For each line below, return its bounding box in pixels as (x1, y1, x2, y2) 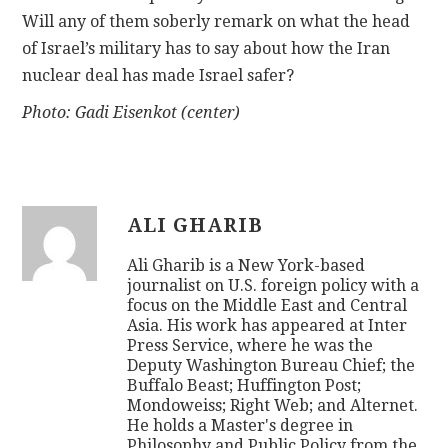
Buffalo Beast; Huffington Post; (127, 376, 362, 396)
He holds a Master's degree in (127, 416, 354, 436)
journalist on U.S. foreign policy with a (127, 276, 420, 296)
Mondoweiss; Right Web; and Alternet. (127, 396, 419, 416)
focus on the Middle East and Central (127, 296, 408, 316)
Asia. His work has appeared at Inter (127, 316, 408, 336)
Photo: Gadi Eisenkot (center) (22, 103, 241, 123)
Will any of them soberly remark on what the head (22, 12, 411, 32)
